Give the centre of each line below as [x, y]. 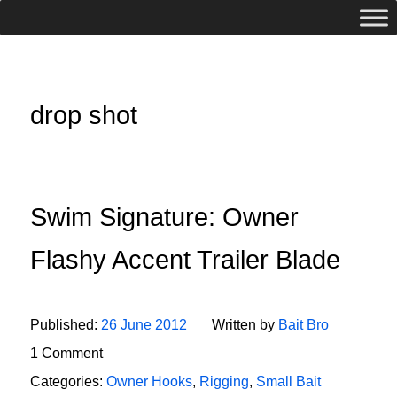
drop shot [84, 115]
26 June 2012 [144, 325]
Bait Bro [304, 325]
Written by [245, 325]
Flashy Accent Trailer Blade [185, 260]
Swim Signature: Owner [164, 217]
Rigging [224, 381]
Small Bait [288, 381]
